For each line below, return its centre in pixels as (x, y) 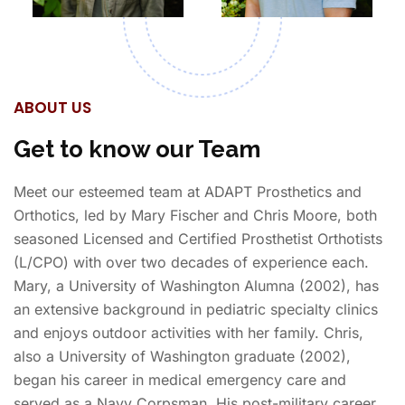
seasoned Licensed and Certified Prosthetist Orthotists (198, 238)
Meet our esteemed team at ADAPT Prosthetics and (188, 191)
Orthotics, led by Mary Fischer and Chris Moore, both (195, 215)
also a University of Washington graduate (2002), (182, 356)
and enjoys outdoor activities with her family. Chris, (188, 332)
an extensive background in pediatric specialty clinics (196, 309)
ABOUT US (52, 107)
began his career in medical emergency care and (180, 379)
